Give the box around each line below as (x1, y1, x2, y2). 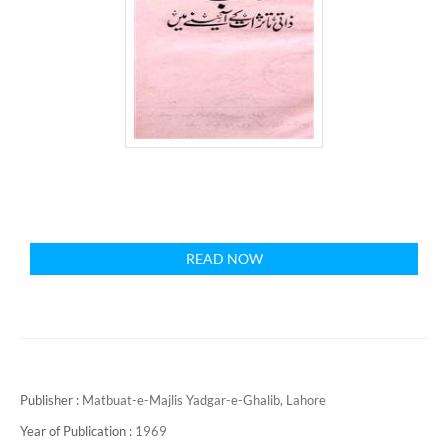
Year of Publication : (20, 423, 135, 439)
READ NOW (185, 250, 263, 267)
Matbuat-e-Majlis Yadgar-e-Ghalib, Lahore (82, 392, 326, 408)
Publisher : (20, 392, 82, 408)
